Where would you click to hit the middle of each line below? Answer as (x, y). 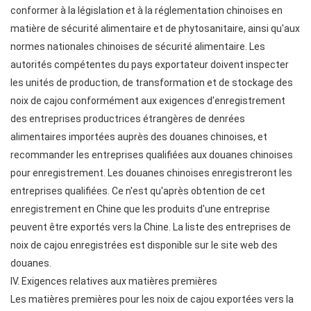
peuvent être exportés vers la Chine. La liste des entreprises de (151, 227)
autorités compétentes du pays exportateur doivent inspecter (150, 65)
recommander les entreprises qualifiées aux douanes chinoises (152, 155)
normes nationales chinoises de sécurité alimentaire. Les (138, 47)
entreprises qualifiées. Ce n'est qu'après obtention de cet (138, 191)
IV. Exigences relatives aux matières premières (114, 281)
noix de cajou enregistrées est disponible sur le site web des (144, 245)
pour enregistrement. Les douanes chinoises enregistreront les (151, 173)
